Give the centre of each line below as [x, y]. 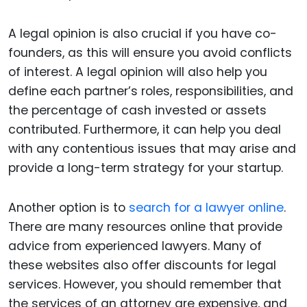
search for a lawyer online [206, 208]
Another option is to [69, 208]
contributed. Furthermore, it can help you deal [145, 129]
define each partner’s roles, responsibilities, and [151, 91]
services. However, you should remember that [145, 285]
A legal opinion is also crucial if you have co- [143, 33]
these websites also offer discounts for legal [142, 266]
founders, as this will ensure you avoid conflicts [150, 52]
